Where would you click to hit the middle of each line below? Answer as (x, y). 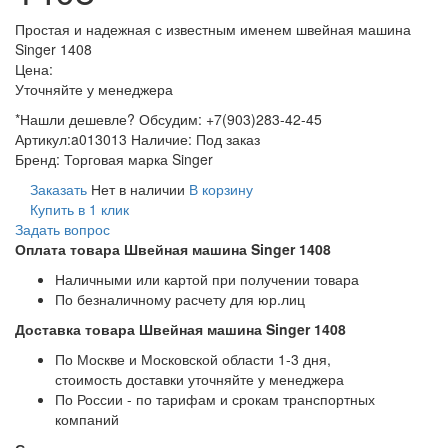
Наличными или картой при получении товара (207, 279)
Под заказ (228, 139)
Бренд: (39, 159)
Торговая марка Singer (138, 159)
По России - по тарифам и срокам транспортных (215, 399)
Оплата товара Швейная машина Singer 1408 (173, 249)
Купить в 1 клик (79, 209)
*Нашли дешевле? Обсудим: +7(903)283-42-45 (168, 119)
